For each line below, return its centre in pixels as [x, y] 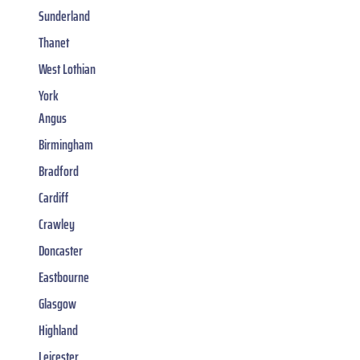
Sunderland [64, 16]
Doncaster [61, 251]
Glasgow [57, 304]
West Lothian [67, 70]
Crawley [57, 225]
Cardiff [53, 198]
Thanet [54, 43]
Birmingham [66, 145]
